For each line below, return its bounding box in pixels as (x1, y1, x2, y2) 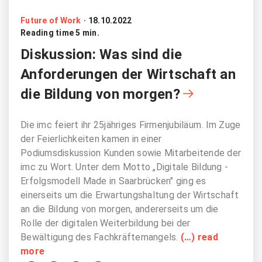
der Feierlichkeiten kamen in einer (20, 133, 162, 144)
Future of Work (20, 15, 81, 25)
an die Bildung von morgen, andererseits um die (20, 203, 219, 215)
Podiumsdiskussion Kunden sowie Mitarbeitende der (20, 147, 241, 158)
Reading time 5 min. (20, 27, 99, 37)
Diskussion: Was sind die (20, 46, 182, 63)
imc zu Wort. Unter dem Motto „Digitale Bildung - (20, 161, 228, 173)
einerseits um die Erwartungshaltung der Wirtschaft (20, 189, 239, 201)
